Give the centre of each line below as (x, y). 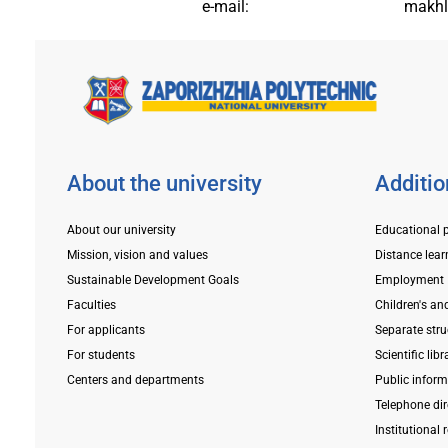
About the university (164, 183)
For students (100, 354)
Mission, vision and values (137, 254)
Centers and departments (135, 379)
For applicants (105, 329)
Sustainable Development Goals (152, 279)
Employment (410, 279)
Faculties (91, 304)
